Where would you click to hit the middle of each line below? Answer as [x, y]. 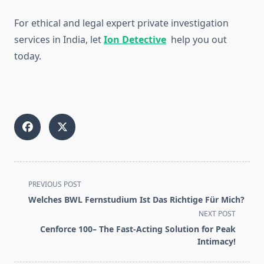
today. [28, 56]
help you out [197, 40]
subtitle [30, 211]
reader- [30, 240]
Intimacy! [217, 242]
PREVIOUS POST [55, 184]
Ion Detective [135, 40]
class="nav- [39, 197]
